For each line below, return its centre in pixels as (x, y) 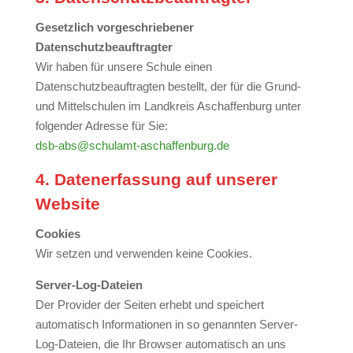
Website (67, 204)
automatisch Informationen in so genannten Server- (166, 324)
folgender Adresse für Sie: (101, 126)
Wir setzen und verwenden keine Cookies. (143, 253)
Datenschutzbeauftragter (104, 47)
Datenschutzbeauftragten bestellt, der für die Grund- (168, 86)
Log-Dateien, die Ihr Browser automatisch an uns (160, 344)
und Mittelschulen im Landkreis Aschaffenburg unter (168, 106)
